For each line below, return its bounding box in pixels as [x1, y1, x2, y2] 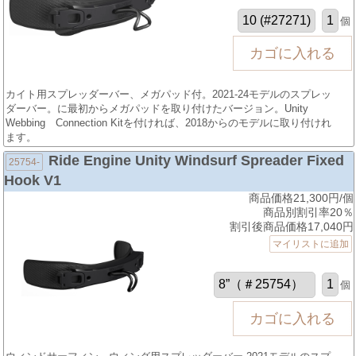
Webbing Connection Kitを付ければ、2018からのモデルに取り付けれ [6, 116, 332, 129]
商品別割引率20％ [262, 205, 354, 219]
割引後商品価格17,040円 [229, 219, 354, 233]
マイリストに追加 [272, 238, 349, 250]
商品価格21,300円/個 [248, 191, 354, 204]
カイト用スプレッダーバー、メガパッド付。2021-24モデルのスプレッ [6, 87, 332, 100]
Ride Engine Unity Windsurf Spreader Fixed [48, 152, 345, 168]
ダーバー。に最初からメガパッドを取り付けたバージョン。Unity [6, 102, 309, 114]
